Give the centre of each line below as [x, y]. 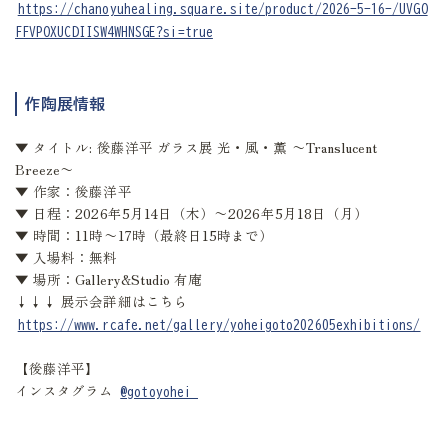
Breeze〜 [45, 169]
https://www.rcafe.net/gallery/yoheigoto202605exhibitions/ [219, 324]
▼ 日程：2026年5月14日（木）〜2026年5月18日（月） [192, 213]
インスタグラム [66, 390]
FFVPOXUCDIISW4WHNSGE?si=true [114, 31]
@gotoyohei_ [159, 391]
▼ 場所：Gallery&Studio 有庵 [109, 279]
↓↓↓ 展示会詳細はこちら [101, 301]
